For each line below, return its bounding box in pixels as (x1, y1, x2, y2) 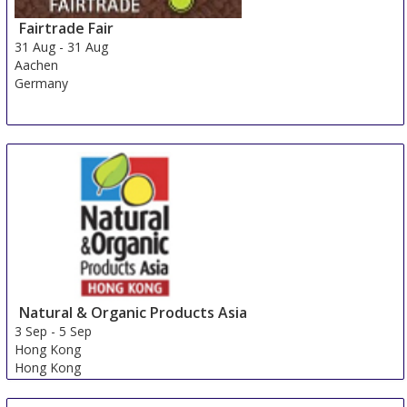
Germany (15, 74, 69, 92)
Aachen (15, 55, 59, 74)
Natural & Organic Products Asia (19, 303, 248, 323)
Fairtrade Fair (19, 17, 114, 38)
